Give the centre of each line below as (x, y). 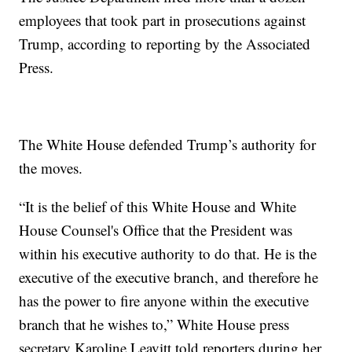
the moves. (51, 168)
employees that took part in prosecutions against (163, 20)
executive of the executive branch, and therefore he (169, 277)
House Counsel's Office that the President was (156, 230)
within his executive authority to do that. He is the (168, 254)
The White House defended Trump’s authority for (168, 145)
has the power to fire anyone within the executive (164, 301)
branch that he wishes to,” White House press (154, 324)
